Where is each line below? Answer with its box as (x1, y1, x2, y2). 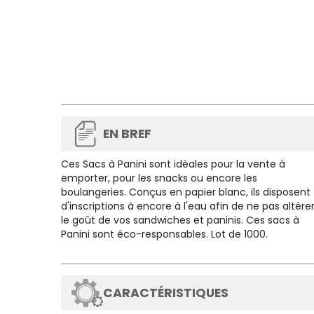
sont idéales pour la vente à (146, 157, 285, 171)
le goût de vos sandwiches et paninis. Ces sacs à (61, 213, 299, 227)
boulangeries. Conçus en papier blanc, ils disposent (61, 185, 310, 199)
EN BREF (103, 125, 151, 142)
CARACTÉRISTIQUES (103, 285, 228, 301)
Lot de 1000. (211, 227, 271, 241)
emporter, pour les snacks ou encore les (61, 171, 257, 185)
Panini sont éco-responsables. (61, 227, 211, 241)
